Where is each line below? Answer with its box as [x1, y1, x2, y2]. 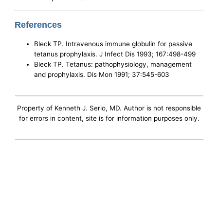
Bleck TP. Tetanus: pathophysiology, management [34, 60, 192, 68]
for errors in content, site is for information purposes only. [18, 114, 200, 122]
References [15, 19, 62, 30]
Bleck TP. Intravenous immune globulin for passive [34, 39, 193, 48]
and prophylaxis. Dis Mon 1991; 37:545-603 [34, 70, 170, 78]
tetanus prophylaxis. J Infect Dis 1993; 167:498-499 [34, 50, 196, 58]
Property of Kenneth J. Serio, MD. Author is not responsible [17, 104, 201, 112]
